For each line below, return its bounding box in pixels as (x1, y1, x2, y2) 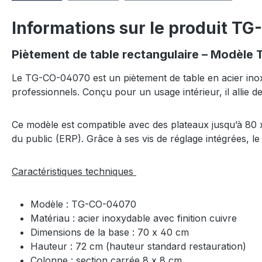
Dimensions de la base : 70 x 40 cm (30, 226, 192, 238)
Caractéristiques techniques (12, 165, 136, 177)
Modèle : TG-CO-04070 (30, 198, 139, 210)
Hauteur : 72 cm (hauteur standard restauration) (30, 240, 249, 252)
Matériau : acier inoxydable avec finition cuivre (30, 212, 240, 224)
